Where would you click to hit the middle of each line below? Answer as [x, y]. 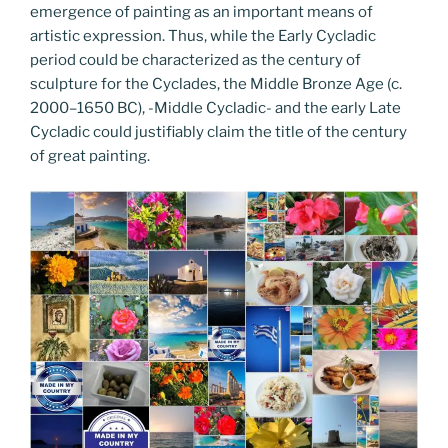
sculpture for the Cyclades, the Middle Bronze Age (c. [216, 84]
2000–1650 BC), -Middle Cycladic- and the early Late [215, 108]
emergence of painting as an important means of [201, 12]
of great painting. [90, 156]
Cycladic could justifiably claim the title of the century [218, 132]
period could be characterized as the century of [195, 60]
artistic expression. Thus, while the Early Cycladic [203, 36]
